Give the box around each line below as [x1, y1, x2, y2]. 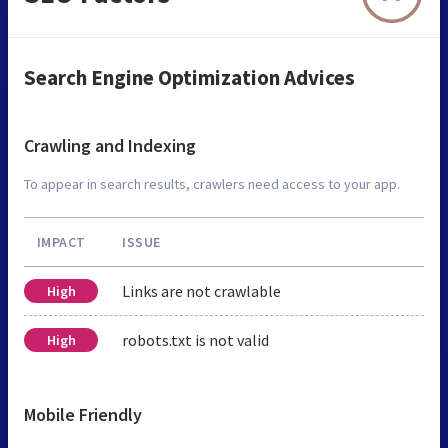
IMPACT [36, 232, 86, 251]
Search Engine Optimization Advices [24, 63, 355, 91]
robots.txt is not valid [122, 329, 269, 350]
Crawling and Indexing [24, 133, 196, 157]
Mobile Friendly [24, 402, 142, 426]
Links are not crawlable [122, 280, 281, 301]
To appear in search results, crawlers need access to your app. [24, 174, 400, 193]
